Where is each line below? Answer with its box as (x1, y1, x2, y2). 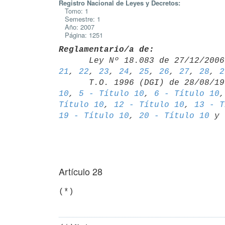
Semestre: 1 (59, 14, 100, 24)
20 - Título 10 (139, 111, 209, 121)
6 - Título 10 (154, 89, 219, 98)
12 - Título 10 (114, 100, 184, 109)
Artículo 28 (59, 165, 102, 178)
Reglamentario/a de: (59, 45, 154, 54)
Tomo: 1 (59, 6, 88, 16)
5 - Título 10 (79, 89, 144, 98)
